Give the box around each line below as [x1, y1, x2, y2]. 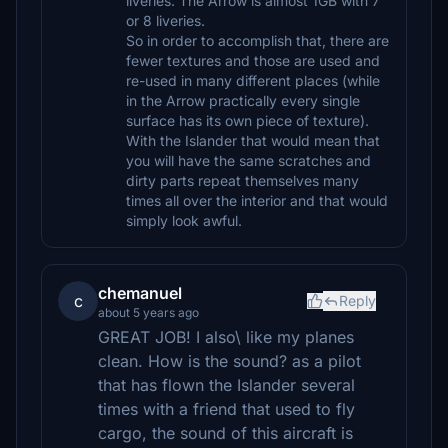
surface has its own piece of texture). [126, 112, 369, 129]
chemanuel [98, 283, 182, 303]
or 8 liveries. [126, 12, 205, 29]
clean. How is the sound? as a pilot [98, 351, 361, 371]
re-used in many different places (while [126, 72, 380, 89]
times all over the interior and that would [126, 192, 388, 209]
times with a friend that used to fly [98, 399, 355, 419]
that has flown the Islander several [98, 375, 355, 395]
